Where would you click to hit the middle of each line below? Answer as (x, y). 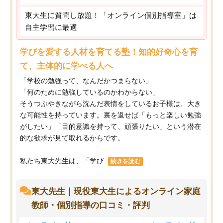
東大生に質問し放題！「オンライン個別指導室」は (111, 16)
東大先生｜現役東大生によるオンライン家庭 (116, 191)
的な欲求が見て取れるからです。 (72, 138)
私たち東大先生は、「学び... (64, 161)
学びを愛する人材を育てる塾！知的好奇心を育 (109, 52)
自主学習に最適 (51, 28)
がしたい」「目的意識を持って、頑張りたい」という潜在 (111, 127)
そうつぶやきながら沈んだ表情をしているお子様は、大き (111, 104)
